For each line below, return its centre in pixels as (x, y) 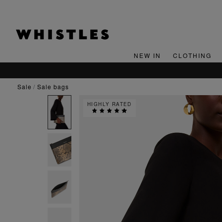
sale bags (55, 87)
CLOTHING (192, 55)
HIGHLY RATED (110, 104)
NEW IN (147, 55)
